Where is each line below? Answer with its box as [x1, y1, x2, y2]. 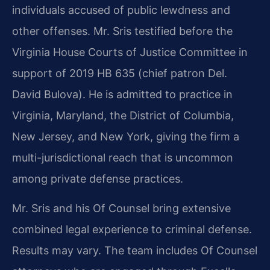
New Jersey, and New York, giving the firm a [12, 130, 239, 143]
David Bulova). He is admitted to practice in [12, 88, 233, 101]
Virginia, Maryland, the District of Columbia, [12, 109, 234, 122]
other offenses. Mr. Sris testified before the [12, 25, 233, 38]
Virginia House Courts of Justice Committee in [12, 46, 248, 59]
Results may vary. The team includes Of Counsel [12, 244, 257, 257]
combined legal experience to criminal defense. [12, 223, 252, 236]
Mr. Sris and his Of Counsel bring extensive [12, 202, 231, 215]
